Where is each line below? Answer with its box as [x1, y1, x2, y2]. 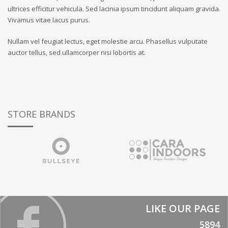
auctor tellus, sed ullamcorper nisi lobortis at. [8, 48, 146, 58]
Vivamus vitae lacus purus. [8, 15, 90, 25]
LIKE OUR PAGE [146, 202, 220, 216]
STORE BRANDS [8, 108, 75, 121]
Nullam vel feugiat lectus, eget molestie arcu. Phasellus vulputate [8, 37, 208, 46]
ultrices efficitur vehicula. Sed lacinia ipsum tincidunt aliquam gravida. [8, 4, 220, 14]
